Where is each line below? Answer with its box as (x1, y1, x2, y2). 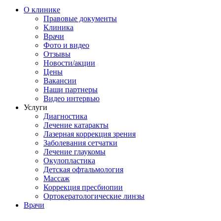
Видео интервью (43, 94, 100, 103)
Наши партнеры (43, 85, 98, 94)
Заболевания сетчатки (43, 139, 117, 147)
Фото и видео (43, 41, 89, 49)
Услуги (24, 103, 47, 111)
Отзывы (43, 50, 71, 58)
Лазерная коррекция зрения (43, 130, 136, 138)
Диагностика (43, 112, 87, 120)
